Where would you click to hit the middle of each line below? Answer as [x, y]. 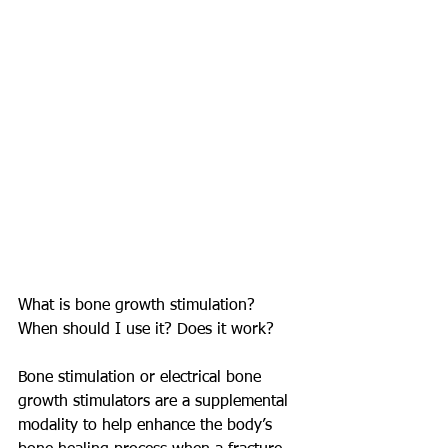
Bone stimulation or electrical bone [142, 377]
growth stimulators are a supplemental [155, 401]
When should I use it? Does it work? [146, 329]
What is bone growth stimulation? [139, 305]
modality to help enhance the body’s [147, 425]
